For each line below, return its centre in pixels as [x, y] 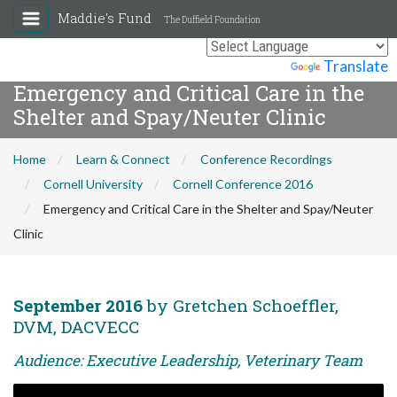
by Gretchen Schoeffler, [241, 305]
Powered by [249, 66]
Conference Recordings [266, 159]
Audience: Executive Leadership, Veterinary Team [188, 360]
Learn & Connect [123, 159]
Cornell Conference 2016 [243, 184]
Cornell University [93, 184]
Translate [356, 66]
